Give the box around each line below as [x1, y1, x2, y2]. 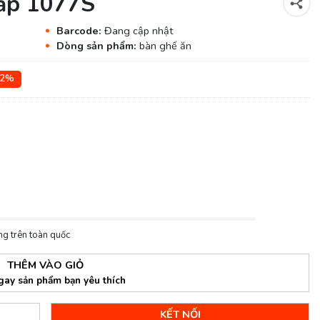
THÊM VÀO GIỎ [7, 257, 84, 272]
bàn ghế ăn [139, 38, 191, 53]
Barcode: [56, 23, 104, 38]
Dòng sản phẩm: [56, 38, 139, 53]
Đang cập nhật [104, 23, 173, 38]
